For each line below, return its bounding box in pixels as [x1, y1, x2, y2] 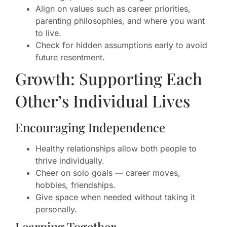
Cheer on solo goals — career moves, [35, 168, 180, 178]
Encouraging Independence [15, 119, 165, 136]
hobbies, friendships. [35, 180, 116, 191]
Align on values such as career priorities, [35, 4, 191, 14]
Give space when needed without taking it [35, 192, 195, 203]
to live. [35, 28, 61, 39]
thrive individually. [35, 156, 104, 166]
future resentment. [35, 52, 105, 63]
